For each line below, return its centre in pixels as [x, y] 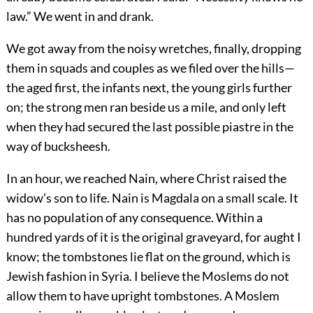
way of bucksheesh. [58, 146]
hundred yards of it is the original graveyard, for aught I [153, 236]
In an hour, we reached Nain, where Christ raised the [146, 178]
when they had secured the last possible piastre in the [150, 126]
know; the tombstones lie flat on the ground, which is [148, 256]
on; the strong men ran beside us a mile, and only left [146, 107]
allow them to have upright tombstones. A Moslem [143, 295]
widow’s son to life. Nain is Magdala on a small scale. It [152, 197]
